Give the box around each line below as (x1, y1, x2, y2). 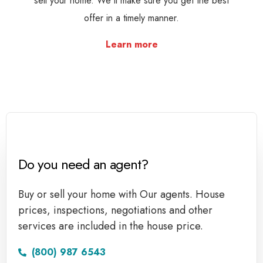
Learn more (105, 38, 158, 51)
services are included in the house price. (18, 218, 203, 234)
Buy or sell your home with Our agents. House (18, 187, 225, 202)
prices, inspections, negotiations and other (18, 203, 213, 218)
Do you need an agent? (18, 154, 148, 174)
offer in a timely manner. (84, 11, 179, 25)
